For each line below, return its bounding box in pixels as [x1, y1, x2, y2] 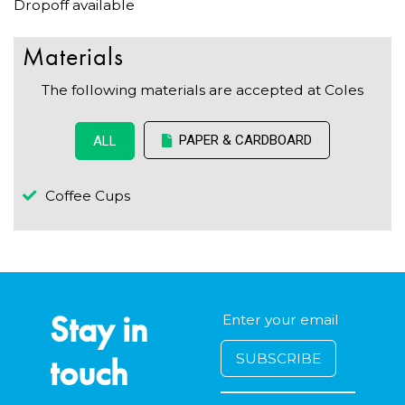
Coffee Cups [45, 186, 130, 204]
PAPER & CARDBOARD [179, 132, 312, 149]
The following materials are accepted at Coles [42, 81, 363, 99]
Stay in [50, 306, 147, 353]
